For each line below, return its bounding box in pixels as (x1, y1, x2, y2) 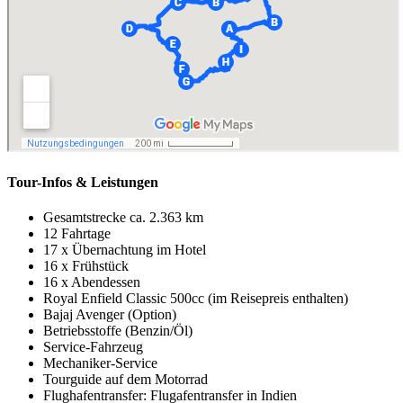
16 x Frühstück (43, 258, 129, 274)
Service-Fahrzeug (43, 339, 143, 355)
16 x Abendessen (43, 274, 140, 291)
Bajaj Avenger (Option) (43, 307, 176, 323)
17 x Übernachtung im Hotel (43, 242, 206, 258)
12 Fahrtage (43, 226, 111, 242)
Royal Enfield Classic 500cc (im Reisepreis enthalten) (43, 291, 348, 307)
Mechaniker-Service (43, 355, 157, 372)
